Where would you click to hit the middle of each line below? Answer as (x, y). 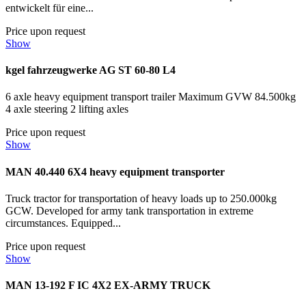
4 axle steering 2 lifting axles (67, 109)
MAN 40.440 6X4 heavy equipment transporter (115, 171)
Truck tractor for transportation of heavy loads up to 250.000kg (141, 198)
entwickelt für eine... (50, 8)
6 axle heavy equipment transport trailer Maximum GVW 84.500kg (151, 97)
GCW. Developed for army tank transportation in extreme (129, 211)
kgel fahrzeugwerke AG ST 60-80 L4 (91, 70)
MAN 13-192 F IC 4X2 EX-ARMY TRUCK (108, 286)
